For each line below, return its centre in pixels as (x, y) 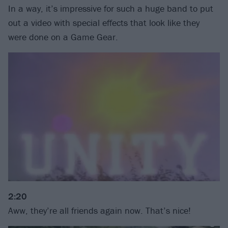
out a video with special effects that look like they (104, 23)
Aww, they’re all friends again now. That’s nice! (99, 211)
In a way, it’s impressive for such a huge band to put (111, 9)
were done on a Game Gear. (63, 37)
